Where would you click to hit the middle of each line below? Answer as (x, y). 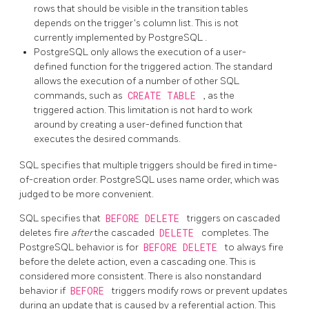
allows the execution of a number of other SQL (137, 81)
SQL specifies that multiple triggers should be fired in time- (148, 166)
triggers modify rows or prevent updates (200, 291)
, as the (219, 96)
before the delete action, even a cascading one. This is (138, 262)
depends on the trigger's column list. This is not (136, 23)
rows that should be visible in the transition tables (141, 9)
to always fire (254, 248)
